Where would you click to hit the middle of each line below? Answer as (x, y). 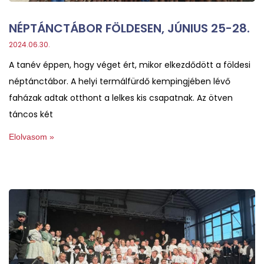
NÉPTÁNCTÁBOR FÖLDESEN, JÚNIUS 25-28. (129, 28)
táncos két (31, 114)
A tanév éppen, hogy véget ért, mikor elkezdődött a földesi (130, 65)
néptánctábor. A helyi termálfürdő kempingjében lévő (120, 81)
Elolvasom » (32, 136)
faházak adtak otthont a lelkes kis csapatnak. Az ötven (121, 98)
